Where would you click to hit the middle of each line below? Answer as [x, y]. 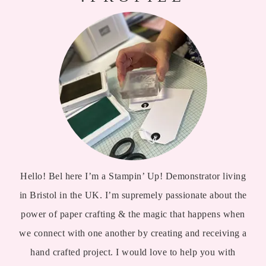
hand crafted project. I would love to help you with [133, 252]
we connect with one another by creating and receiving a [133, 233]
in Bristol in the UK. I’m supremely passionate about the [133, 195]
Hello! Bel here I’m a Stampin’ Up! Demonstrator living [133, 176]
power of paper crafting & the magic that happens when [133, 214]
